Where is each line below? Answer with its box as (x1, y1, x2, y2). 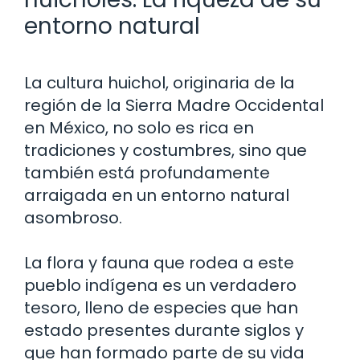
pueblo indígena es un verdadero (24, 273, 297, 297)
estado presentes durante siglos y (24, 318, 304, 342)
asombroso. (24, 206, 122, 229)
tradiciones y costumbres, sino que (24, 138, 307, 162)
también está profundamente (24, 161, 270, 184)
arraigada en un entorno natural (24, 183, 289, 207)
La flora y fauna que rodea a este (24, 251, 294, 274)
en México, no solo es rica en (24, 116, 254, 139)
